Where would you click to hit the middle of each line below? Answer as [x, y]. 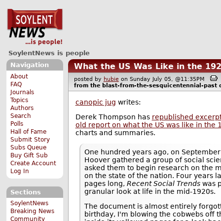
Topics [19, 100]
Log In [20, 171]
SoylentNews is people [49, 53]
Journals [22, 92]
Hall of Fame [29, 131]
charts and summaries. [115, 133]
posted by [89, 79]
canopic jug [95, 102]
